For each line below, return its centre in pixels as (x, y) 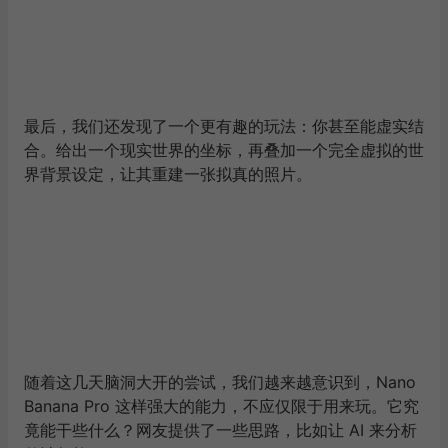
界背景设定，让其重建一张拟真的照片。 (168, 174)
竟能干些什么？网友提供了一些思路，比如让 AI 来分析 (220, 430)
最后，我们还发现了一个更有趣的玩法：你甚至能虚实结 (224, 126)
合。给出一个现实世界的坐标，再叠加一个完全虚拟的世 (224, 150)
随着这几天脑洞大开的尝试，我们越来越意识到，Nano (220, 382)
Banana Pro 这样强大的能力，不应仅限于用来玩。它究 (221, 406)
